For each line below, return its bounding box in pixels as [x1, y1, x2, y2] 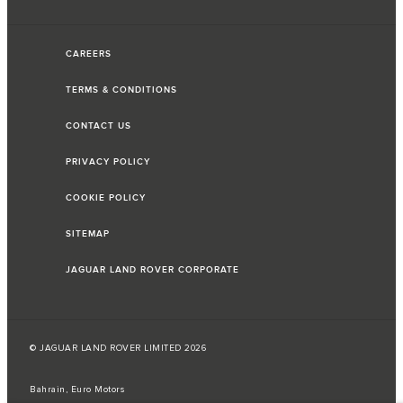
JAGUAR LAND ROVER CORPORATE [66, 264, 239, 276]
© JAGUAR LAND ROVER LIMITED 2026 [30, 343, 206, 354]
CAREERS [66, 49, 112, 60]
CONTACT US [66, 121, 131, 132]
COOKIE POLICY [66, 193, 146, 204]
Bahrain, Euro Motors [30, 384, 124, 396]
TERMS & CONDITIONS [66, 85, 177, 96]
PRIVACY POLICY [66, 157, 150, 168]
